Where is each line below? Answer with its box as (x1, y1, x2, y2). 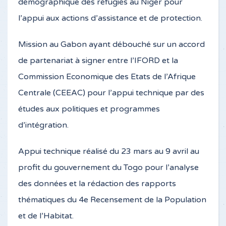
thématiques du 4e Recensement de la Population (18, 195, 206, 205)
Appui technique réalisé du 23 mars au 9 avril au (18, 146, 199, 156)
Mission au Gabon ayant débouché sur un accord (18, 39, 205, 49)
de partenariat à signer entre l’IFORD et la (18, 55, 178, 66)
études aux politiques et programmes (18, 104, 160, 114)
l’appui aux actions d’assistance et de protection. (18, 13, 202, 23)
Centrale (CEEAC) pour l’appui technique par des (18, 88, 204, 98)
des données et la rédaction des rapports (18, 179, 176, 189)
